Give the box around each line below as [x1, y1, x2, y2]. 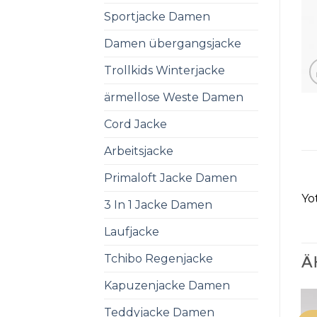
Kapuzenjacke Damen [104, 278, 230, 292]
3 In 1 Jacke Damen [104, 197, 212, 212]
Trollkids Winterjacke [104, 63, 225, 77]
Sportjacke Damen [104, 9, 210, 23]
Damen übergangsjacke [104, 36, 241, 50]
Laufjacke [104, 224, 159, 238]
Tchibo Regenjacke [104, 251, 213, 265]
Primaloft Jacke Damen [104, 171, 237, 185]
